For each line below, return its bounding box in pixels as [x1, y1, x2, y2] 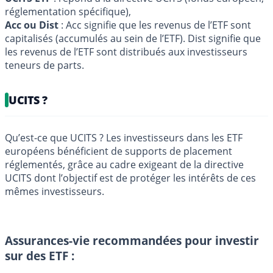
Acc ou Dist [5, 18, 58, 32]
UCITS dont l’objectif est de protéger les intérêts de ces [5, 171, 256, 185]
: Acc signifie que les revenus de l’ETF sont [58, 18, 251, 32]
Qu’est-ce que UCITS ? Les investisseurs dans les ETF [5, 131, 243, 145]
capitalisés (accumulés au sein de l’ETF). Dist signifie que [5, 32, 261, 46]
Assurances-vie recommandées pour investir [5, 233, 259, 249]
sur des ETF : [5, 248, 74, 264]
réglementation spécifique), [5, 5, 131, 19]
